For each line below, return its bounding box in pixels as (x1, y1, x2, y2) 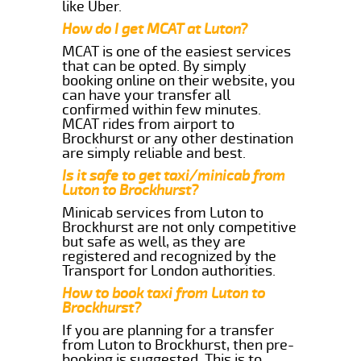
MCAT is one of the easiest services (62, 42, 292, 60)
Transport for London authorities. (62, 261, 276, 280)
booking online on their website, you (62, 71, 296, 89)
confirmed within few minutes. (62, 100, 262, 118)
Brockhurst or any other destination (62, 129, 294, 147)
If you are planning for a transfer (62, 321, 275, 339)
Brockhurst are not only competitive (62, 218, 297, 236)
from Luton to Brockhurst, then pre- (62, 335, 295, 354)
